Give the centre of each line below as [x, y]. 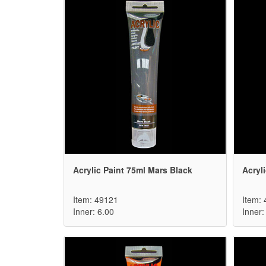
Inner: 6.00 [94, 212]
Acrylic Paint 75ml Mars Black [133, 170]
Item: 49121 [96, 200]
